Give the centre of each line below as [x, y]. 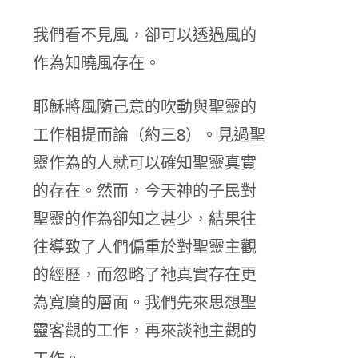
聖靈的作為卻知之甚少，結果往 [145, 219]
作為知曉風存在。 [97, 63]
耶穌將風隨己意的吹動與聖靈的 [145, 107]
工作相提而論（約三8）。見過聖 [149, 135]
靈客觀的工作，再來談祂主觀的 [145, 331]
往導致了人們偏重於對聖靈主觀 [145, 247]
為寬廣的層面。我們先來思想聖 [145, 303]
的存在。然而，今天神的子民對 [145, 191]
